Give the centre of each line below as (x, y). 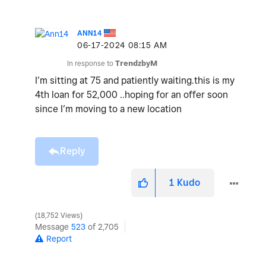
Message (53, 227)
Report (59, 239)
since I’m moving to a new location (110, 109)
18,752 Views (59, 216)
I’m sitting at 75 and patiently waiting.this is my (135, 81)
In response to (91, 64)
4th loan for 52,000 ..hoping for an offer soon (132, 95)
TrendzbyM (136, 64)
